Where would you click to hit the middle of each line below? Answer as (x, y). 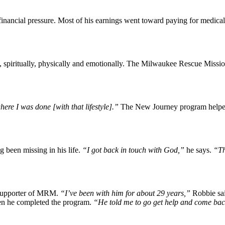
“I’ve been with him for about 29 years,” (126, 193)
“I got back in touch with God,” (134, 150)
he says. (200, 150)
